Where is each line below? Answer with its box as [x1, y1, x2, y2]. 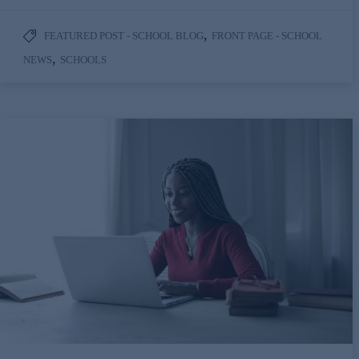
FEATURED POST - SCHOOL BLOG [44, 30, 204, 42]
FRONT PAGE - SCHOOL [212, 30, 322, 42]
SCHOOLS [60, 54, 107, 67]
